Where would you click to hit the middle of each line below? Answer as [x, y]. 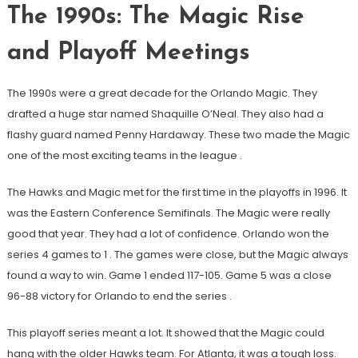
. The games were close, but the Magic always [229, 255]
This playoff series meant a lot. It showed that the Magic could [165, 333]
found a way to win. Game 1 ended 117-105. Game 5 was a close [169, 276]
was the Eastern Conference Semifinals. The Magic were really [168, 213]
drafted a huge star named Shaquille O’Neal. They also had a [165, 114]
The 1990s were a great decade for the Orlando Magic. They [162, 93]
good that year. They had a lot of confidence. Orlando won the [168, 234]
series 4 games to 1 [58, 255]
